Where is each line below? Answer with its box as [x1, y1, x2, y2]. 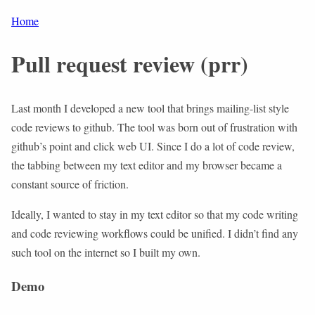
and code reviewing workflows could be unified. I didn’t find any [11, 225, 298, 240]
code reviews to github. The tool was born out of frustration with [11, 119, 297, 134]
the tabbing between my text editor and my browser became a [11, 157, 282, 172]
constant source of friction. [11, 176, 129, 191]
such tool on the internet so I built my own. [11, 244, 200, 259]
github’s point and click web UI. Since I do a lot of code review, [11, 138, 295, 153]
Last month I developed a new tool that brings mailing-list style [11, 100, 289, 115]
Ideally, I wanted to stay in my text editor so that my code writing [11, 206, 298, 221]
